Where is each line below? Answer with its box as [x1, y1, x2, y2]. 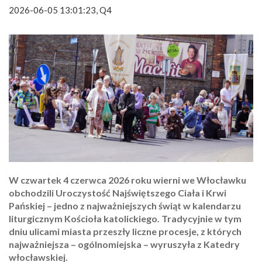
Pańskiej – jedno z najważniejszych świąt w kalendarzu [9, 200, 241, 212]
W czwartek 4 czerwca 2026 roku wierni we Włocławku [9, 174, 246, 186]
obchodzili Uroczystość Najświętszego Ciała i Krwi [9, 187, 226, 199]
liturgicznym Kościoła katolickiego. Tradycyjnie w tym [9, 213, 242, 225]
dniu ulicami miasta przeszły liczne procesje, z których [9, 226, 242, 237]
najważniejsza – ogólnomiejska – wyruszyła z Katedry [9, 239, 240, 250]
